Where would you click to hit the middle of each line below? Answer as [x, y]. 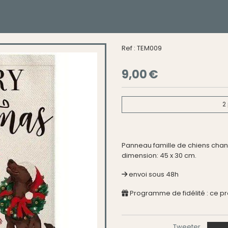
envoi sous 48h [154, 174]
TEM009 [149, 48]
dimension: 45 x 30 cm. [159, 155]
